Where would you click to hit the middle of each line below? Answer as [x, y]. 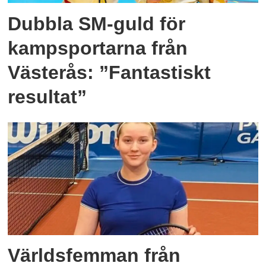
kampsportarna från [98, 48]
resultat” [47, 96]
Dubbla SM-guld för [97, 23]
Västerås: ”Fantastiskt [110, 72]
